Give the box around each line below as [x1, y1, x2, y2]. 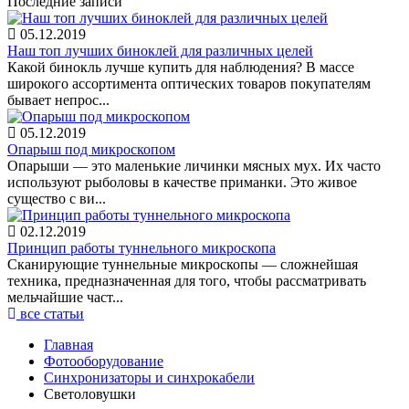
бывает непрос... [7, 92, 110, 108]
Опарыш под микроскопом [7, 142, 175, 157]
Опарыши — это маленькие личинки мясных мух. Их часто [7, 158, 381, 173]
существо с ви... [7, 191, 106, 206]
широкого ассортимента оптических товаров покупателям [7, 76, 371, 91]
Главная [44, 337, 93, 352]
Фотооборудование [44, 353, 163, 369]
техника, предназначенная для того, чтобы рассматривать [7, 273, 366, 288]
